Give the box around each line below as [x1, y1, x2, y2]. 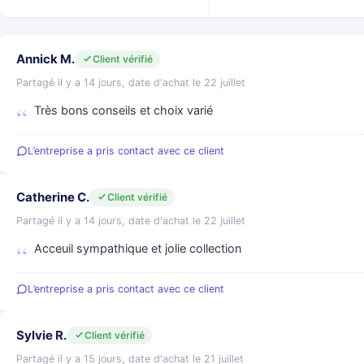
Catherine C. [16, 189, 89, 205]
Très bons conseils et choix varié [34, 103, 213, 118]
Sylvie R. [16, 327, 67, 343]
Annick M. [16, 51, 75, 67]
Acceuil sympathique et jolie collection [34, 241, 241, 256]
